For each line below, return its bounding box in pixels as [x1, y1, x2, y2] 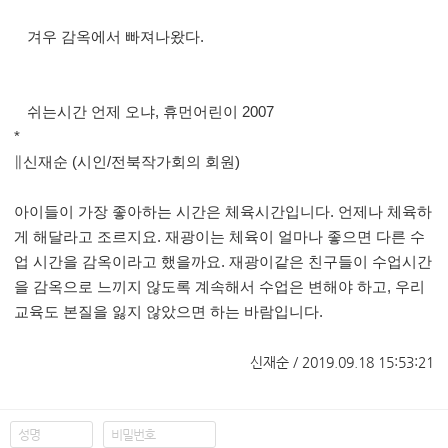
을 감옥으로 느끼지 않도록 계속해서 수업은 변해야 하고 [14, 279, 387, 295]
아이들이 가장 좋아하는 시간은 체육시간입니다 [14, 204, 330, 220]
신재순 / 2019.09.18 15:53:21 [250, 354, 434, 370]
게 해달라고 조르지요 [14, 229, 157, 245]
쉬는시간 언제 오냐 [27, 104, 156, 120]
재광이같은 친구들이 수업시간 [229, 254, 432, 270]
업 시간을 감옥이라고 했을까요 [14, 254, 221, 270]
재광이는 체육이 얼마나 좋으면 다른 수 [165, 229, 425, 245]
